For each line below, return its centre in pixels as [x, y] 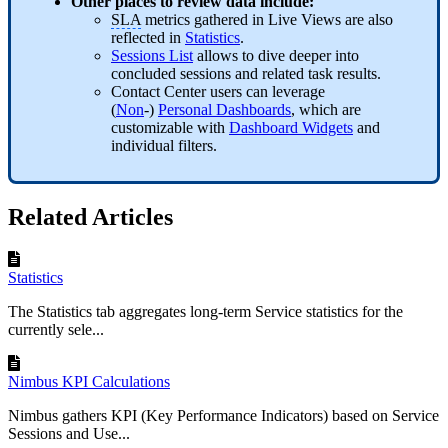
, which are [326, 110]
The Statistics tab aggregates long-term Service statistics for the [205, 311]
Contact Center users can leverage [218, 92]
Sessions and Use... [69, 433]
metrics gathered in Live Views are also [267, 20]
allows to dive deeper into [276, 56]
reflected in [148, 38]
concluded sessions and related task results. [246, 74]
